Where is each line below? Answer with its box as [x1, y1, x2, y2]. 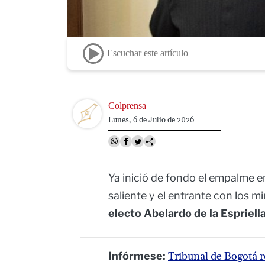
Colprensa [108, 100, 146, 111]
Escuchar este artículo [106, 48, 188, 59]
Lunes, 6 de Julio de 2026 [108, 115, 194, 125]
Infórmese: [108, 250, 168, 263]
